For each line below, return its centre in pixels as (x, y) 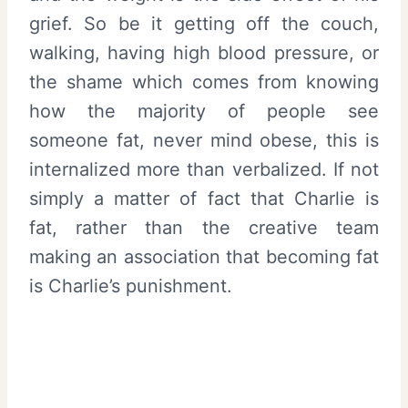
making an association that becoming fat (204, 256)
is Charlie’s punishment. (131, 286)
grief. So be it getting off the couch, (204, 23)
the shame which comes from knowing (204, 82)
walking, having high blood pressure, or (204, 52)
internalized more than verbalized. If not (204, 169)
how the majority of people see (204, 111)
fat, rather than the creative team (204, 227)
